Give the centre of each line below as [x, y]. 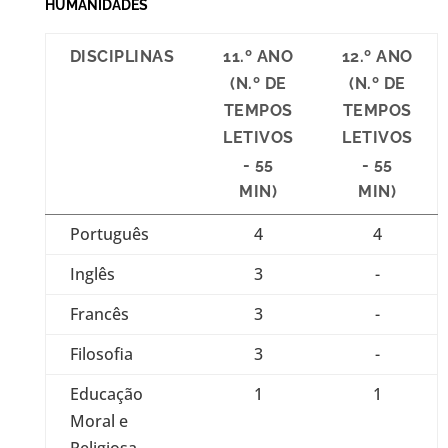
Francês [99, 314]
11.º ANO [258, 56]
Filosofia [101, 354]
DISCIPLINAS [122, 56]
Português [109, 234]
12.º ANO [377, 56]
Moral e [98, 421]
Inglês [92, 274]
